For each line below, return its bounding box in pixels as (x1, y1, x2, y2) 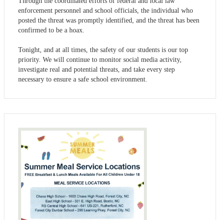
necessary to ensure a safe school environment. (18, 76, 147, 83)
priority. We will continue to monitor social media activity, (18, 56, 182, 64)
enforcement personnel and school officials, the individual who (18, 7, 193, 15)
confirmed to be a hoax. (18, 27, 84, 34)
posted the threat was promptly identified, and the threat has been (18, 17, 199, 25)
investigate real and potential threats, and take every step (18, 66, 175, 74)
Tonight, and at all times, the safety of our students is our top (18, 46, 188, 54)
